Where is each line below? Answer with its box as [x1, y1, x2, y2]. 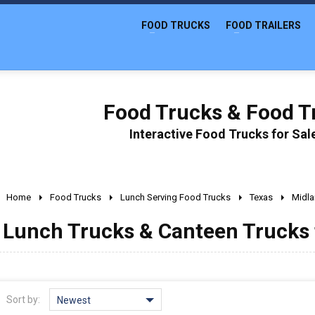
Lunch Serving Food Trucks [120, 192, 231, 202]
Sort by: [6, 294, 40, 305]
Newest [57, 295, 91, 306]
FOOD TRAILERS [226, 20, 301, 31]
